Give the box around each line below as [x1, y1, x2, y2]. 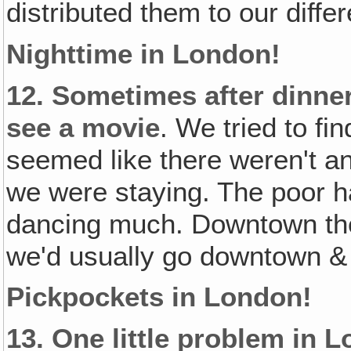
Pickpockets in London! [6, 281, 313, 313]
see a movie [6, 111, 161, 143]
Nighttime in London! [6, 38, 281, 70]
